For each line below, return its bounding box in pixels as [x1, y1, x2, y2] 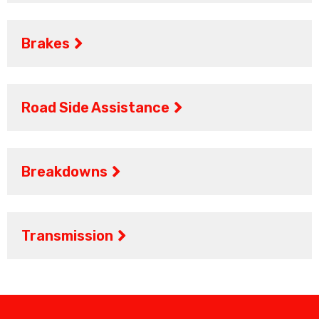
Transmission [21, 227, 113, 245]
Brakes [21, 35, 70, 53]
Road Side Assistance [21, 99, 169, 117]
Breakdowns [21, 163, 108, 181]
